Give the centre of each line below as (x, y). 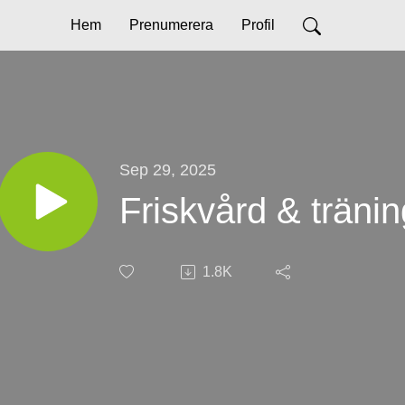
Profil (258, 25)
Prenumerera (171, 25)
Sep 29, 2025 (168, 169)
